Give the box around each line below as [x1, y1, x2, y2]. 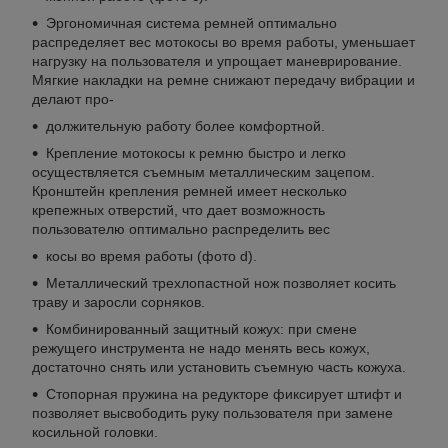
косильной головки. [32, 424, 158, 441]
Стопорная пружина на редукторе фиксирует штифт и [46, 386, 402, 403]
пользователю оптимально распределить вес [32, 221, 330, 238]
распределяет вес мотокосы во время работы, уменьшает [32, 34, 415, 51]
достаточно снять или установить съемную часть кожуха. [32, 359, 406, 376]
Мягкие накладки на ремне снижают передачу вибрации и [32, 72, 415, 89]
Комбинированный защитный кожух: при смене [46, 321, 357, 338]
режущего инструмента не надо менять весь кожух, [32, 340, 370, 357]
